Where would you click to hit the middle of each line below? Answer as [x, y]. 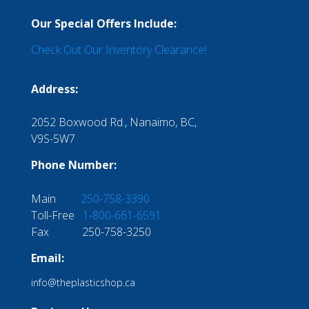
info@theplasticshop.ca [83, 283]
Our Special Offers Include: [103, 23]
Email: [47, 258]
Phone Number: [73, 165]
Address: [54, 89]
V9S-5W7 [53, 138]
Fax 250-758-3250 [91, 231]
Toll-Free [57, 215]
